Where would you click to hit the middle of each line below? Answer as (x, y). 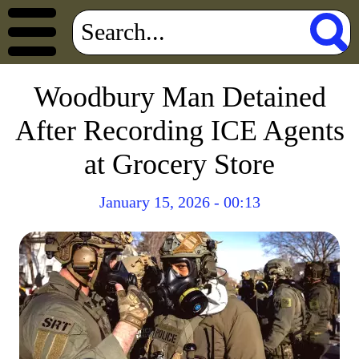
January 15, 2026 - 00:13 (179, 202)
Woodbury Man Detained (179, 97)
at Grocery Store (179, 164)
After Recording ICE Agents (179, 131)
